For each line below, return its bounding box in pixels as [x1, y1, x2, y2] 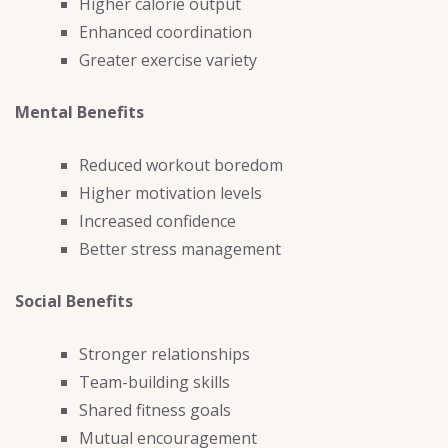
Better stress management [79, 237, 281, 260]
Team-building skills [79, 370, 230, 393]
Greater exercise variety [79, 48, 257, 71]
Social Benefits [15, 289, 133, 312]
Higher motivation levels [79, 181, 262, 204]
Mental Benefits [15, 100, 144, 123]
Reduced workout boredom [79, 153, 283, 176]
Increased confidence [79, 209, 236, 232]
